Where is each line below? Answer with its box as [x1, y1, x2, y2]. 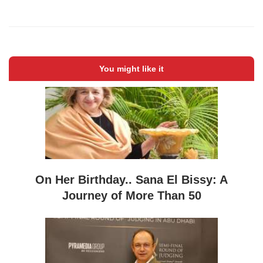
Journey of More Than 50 [62, 188, 201, 202]
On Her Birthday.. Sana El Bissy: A [35, 173, 228, 186]
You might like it [99, 64, 164, 73]
